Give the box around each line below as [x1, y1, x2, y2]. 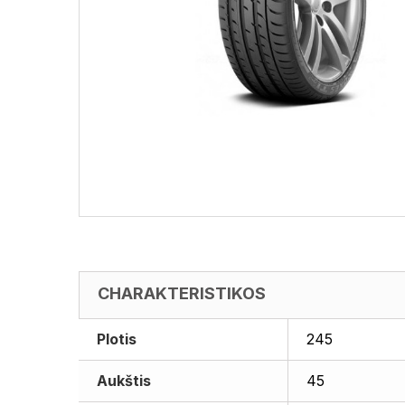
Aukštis [97, 372, 151, 390]
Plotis [97, 330, 137, 348]
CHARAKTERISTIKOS [98, 284, 266, 303]
